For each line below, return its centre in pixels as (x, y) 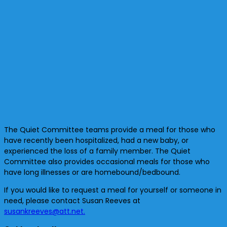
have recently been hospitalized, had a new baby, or (96, 140)
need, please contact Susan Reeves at (72, 200)
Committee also (34, 161)
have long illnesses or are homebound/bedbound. (93, 172)
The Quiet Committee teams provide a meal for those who (110, 129)
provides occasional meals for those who (137, 161)
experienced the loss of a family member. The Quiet (97, 151)
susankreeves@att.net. (45, 211)
